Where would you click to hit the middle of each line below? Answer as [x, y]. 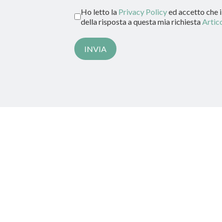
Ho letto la [99, 11]
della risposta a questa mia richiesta [141, 21]
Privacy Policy [142, 11]
